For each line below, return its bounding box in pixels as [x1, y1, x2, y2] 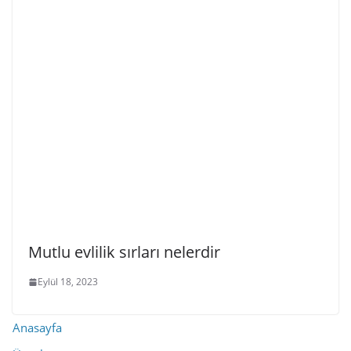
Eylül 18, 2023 [38, 275, 98, 288]
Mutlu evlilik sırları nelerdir [28, 241, 220, 262]
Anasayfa [13, 320, 62, 335]
